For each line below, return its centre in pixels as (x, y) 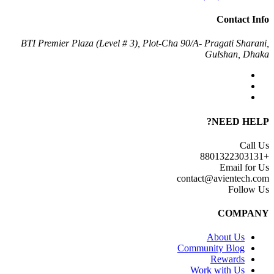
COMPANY (243, 213)
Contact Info (243, 20)
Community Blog (211, 248)
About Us (226, 237)
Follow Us (249, 189)
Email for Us (244, 167)
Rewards (228, 259)
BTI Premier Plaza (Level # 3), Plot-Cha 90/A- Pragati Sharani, (145, 43)
